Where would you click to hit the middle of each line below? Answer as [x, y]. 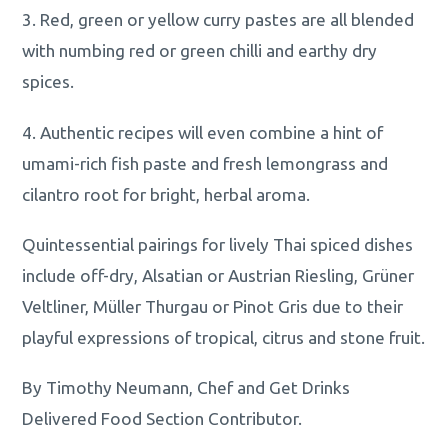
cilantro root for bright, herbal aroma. [166, 194]
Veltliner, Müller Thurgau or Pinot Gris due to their [213, 306]
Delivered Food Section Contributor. [164, 418]
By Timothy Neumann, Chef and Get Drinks [186, 387]
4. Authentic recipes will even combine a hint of [203, 132]
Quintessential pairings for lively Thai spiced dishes [218, 244]
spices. [48, 82]
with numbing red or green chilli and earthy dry [200, 51]
